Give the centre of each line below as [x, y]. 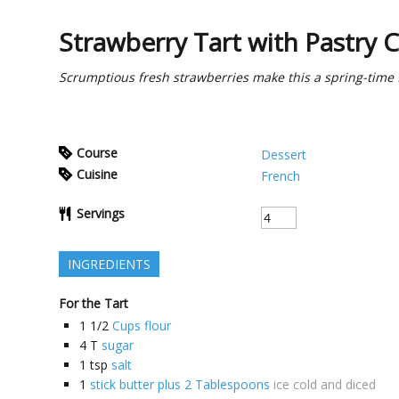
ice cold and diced [325, 384]
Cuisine [97, 174]
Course [97, 153]
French [281, 176]
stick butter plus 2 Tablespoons [180, 384]
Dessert [284, 155]
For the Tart [94, 303]
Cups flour [142, 326]
